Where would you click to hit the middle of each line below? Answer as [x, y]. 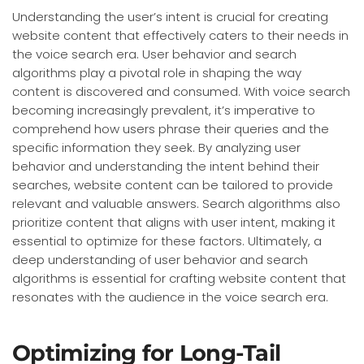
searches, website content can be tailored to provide [173, 184]
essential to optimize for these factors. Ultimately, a [167, 240]
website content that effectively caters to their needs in [180, 35]
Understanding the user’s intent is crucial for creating [170, 16]
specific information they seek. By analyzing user [156, 147]
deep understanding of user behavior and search [160, 259]
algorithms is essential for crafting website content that [179, 278]
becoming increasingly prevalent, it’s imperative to [164, 110]
